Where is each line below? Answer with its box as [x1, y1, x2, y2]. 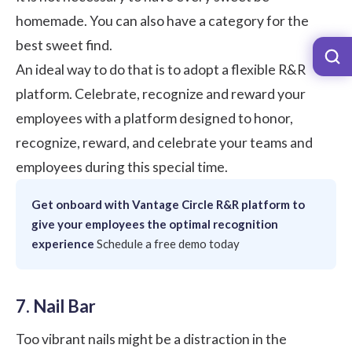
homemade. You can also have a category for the [16, 13, 309, 30]
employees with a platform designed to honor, [16, 110, 293, 127]
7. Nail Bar [16, 295, 96, 317]
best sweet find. [16, 37, 112, 54]
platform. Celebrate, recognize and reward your [16, 86, 306, 103]
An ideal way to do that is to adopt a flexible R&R [16, 61, 306, 79]
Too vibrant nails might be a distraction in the [16, 331, 287, 348]
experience [31, 236, 94, 251]
